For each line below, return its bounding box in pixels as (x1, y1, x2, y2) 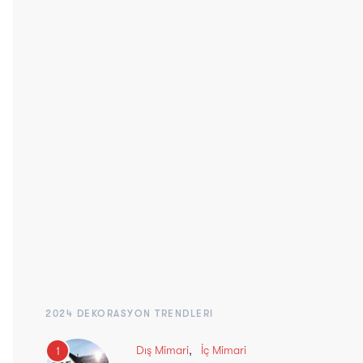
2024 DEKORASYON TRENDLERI (45, 307, 214, 319)
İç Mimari (201, 343, 246, 357)
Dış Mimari (136, 343, 189, 357)
